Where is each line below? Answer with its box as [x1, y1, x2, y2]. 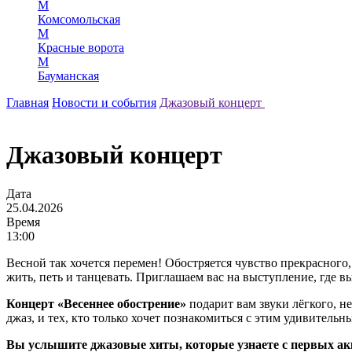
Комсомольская [38, 12, 120, 26]
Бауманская [38, 68, 99, 82]
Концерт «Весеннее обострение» [6, 296, 189, 310]
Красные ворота [38, 40, 124, 54]
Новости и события [52, 95, 156, 109]
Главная [6, 95, 49, 109]
